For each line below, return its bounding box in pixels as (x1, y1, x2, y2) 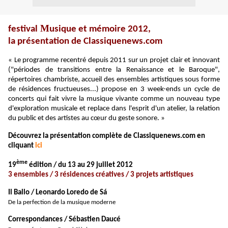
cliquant (8, 142, 34, 150)
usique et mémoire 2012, (49, 24, 151, 34)
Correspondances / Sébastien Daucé (8, 215, 121, 223)
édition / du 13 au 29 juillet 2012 (27, 161, 133, 169)
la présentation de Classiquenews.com (8, 37, 162, 46)
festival (8, 24, 38, 34)
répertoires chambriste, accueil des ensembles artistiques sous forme (8, 76, 220, 83)
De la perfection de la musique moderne (8, 198, 116, 206)
